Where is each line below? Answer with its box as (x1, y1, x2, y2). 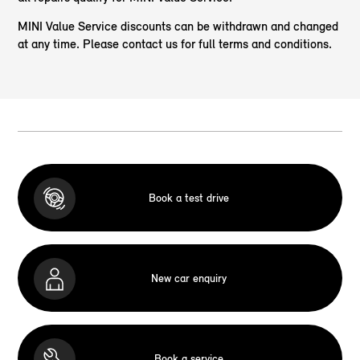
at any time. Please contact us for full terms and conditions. (18, 36, 333, 52)
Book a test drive (149, 190, 229, 205)
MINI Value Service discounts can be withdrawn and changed (18, 18, 339, 35)
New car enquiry (151, 271, 227, 285)
